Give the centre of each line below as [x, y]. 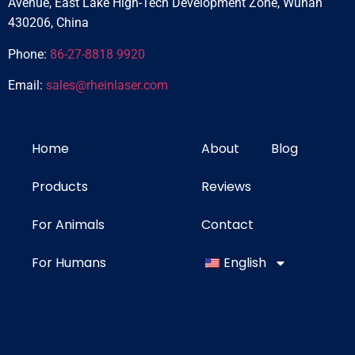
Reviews [226, 187]
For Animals [68, 225]
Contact [227, 225]
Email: [27, 86]
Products [60, 187]
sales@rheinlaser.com [107, 86]
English [245, 263]
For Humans [69, 263]
